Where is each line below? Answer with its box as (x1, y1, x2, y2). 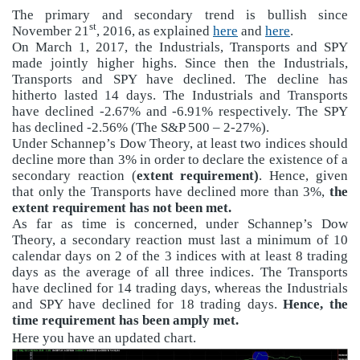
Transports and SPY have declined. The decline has (12, 71, 348, 87)
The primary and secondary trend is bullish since (12, 6, 348, 22)
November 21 (12, 22, 89, 39)
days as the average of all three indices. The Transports (12, 264, 348, 280)
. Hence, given (259, 167, 349, 183)
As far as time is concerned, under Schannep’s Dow (12, 215, 348, 231)
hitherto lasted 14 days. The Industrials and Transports (12, 87, 348, 103)
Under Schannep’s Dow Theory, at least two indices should (12, 135, 348, 151)
